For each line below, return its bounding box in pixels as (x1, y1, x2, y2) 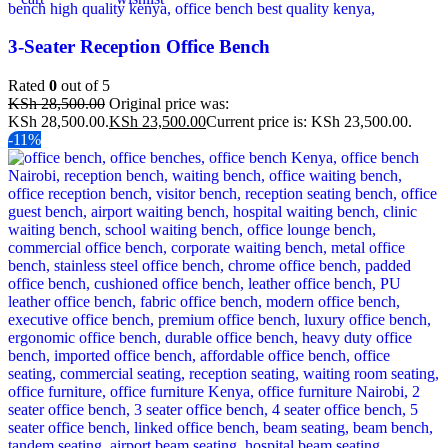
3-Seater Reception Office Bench (8, 36, 270, 58)
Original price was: (109, 95, 229, 113)
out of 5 (57, 77, 110, 95)
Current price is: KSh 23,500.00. (206, 113, 412, 131)
